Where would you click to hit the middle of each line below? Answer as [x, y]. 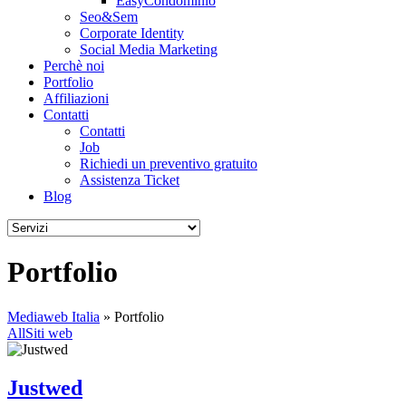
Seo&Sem [109, 17]
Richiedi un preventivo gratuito [169, 164]
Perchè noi [74, 66]
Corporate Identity [132, 33]
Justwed [45, 387]
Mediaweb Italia [53, 316]
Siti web [49, 333]
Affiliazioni [76, 98]
